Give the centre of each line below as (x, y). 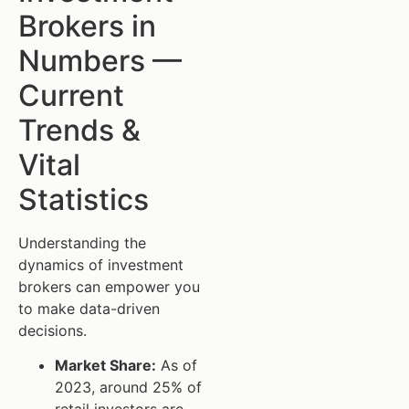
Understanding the (82, 242)
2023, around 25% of (128, 387)
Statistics (84, 199)
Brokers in (87, 26)
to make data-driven (89, 308)
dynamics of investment (101, 264)
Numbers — (100, 60)
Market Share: (105, 365)
